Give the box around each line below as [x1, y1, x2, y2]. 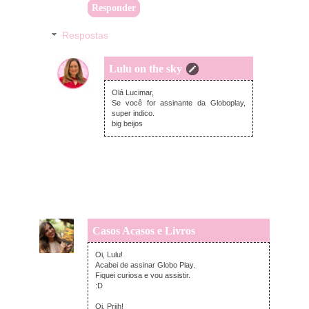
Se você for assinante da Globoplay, [112, 98, 246, 107]
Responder [92, 3, 136, 14]
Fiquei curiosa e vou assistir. [95, 270, 190, 279]
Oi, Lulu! [95, 250, 123, 259]
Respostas [62, 30, 109, 41]
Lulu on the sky [109, 62, 182, 74]
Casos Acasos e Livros [92, 224, 195, 237]
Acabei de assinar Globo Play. [95, 260, 195, 269]
